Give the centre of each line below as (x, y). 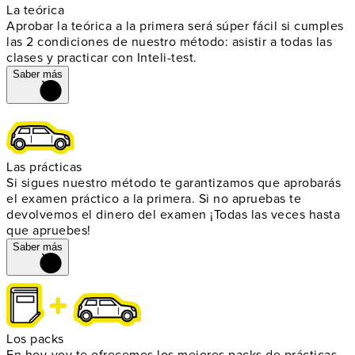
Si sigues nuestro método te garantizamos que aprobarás (174, 183)
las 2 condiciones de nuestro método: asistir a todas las (169, 42)
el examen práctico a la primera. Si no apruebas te (154, 198)
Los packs (35, 340)
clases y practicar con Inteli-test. (102, 57)
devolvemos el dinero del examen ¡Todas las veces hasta (173, 214)
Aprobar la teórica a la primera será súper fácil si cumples (175, 26)
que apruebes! (49, 230)
